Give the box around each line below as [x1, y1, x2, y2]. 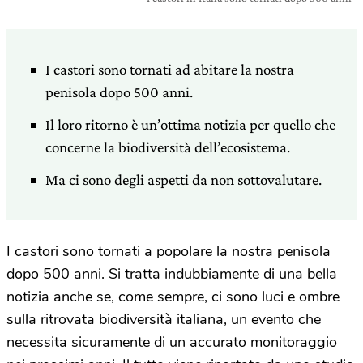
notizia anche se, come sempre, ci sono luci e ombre [6, 287, 340, 306]
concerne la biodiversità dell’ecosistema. [45, 139, 290, 156]
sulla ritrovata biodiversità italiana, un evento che [6, 310, 321, 329]
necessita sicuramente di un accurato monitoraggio [6, 332, 337, 352]
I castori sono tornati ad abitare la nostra [45, 61, 294, 78]
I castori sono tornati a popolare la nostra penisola [6, 241, 331, 261]
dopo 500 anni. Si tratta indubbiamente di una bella [6, 264, 337, 284]
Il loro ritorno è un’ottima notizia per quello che [45, 116, 335, 133]
